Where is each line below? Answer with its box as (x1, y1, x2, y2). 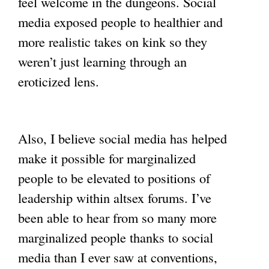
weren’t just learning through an (18, 52, 187, 71)
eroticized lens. (18, 72, 99, 91)
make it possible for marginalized (18, 149, 196, 168)
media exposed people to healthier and (18, 13, 223, 31)
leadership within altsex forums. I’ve (18, 189, 211, 207)
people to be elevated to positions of (18, 169, 210, 187)
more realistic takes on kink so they (18, 32, 207, 51)
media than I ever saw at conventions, (18, 248, 217, 267)
